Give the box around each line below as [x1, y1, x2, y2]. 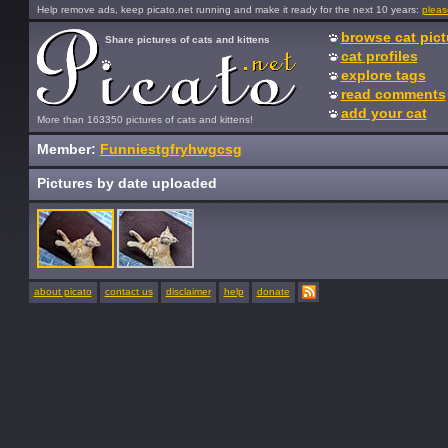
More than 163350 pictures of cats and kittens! [36, 114, 253, 125]
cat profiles [340, 48, 418, 64]
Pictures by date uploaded [36, 175, 217, 191]
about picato [33, 286, 92, 297]
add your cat [340, 105, 427, 121]
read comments [340, 86, 446, 102]
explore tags [340, 67, 426, 83]
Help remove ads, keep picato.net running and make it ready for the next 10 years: [36, 4, 422, 15]
